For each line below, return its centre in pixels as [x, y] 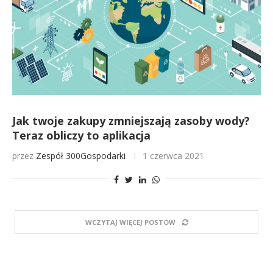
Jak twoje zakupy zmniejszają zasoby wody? [131, 121]
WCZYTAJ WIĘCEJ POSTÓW [130, 222]
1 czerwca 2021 [173, 156]
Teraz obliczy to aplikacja [81, 135]
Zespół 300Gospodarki [81, 156]
